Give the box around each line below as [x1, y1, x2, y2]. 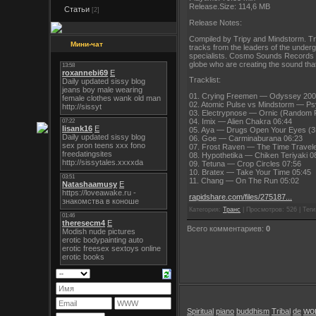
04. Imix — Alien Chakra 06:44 [189, 116, 292, 126]
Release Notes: [189, 18, 242, 27]
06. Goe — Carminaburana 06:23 [189, 133, 303, 142]
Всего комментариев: [187, 224, 266, 233]
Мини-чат [71, 40, 103, 48]
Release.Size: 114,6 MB [189, 2, 270, 11]
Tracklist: [189, 75, 221, 85]
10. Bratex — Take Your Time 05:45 [189, 167, 311, 176]
